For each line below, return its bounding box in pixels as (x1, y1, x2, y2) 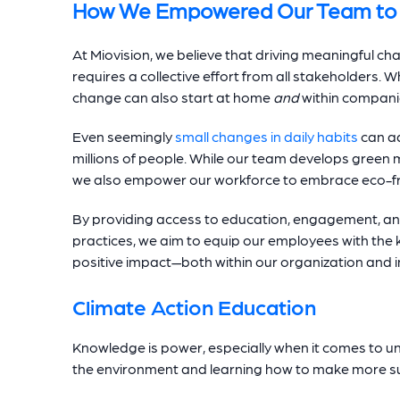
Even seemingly (72, 128, 175, 146)
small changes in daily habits (175, 128, 358, 146)
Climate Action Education (72, 293, 321, 320)
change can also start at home (72, 88, 273, 106)
